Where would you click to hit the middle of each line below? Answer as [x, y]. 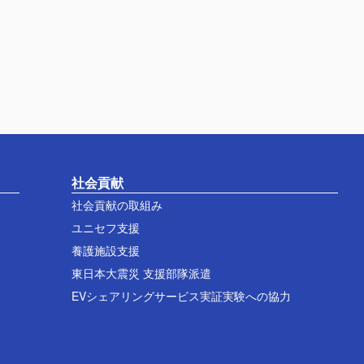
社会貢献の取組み [117, 205]
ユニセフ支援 [105, 227]
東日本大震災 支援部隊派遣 [141, 273]
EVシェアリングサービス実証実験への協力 [181, 296]
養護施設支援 [105, 250]
